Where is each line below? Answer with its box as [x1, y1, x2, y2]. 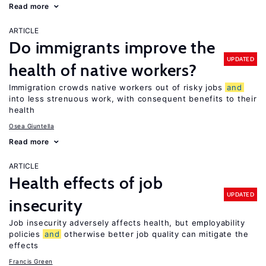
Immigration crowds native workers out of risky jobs [9, 83, 226, 92]
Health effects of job [9, 173, 163, 193]
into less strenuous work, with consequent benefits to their [9, 94, 257, 103]
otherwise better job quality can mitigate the [61, 229, 249, 239]
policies [9, 229, 43, 239]
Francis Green [9, 258, 53, 265]
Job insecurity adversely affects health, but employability [9, 218, 245, 227]
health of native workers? [9, 60, 197, 80]
